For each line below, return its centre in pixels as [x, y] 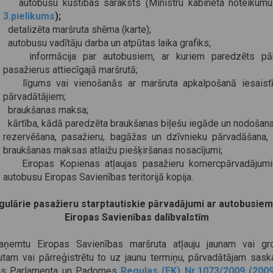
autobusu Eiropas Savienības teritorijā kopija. [98, 177]
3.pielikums [29, 16]
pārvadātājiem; [34, 97]
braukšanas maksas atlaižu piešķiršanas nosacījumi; [113, 150]
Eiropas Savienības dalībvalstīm [136, 217]
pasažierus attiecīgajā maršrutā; [70, 70]
